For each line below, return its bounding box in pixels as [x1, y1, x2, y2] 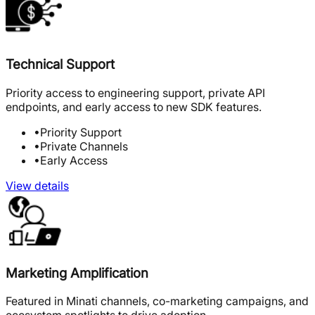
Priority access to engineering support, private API [6, 85, 265, 100]
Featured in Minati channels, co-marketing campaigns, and [6, 294, 309, 309]
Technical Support [6, 56, 115, 73]
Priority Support [40, 124, 122, 139]
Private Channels [40, 139, 128, 153]
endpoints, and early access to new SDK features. [6, 99, 262, 114]
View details [6, 178, 69, 193]
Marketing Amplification [6, 264, 148, 281]
